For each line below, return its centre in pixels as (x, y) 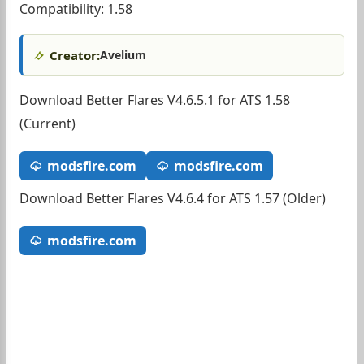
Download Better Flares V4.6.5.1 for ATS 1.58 (155, 100)
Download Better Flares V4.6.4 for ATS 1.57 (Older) (173, 198)
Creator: (75, 55)
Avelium (123, 55)
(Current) (48, 123)
